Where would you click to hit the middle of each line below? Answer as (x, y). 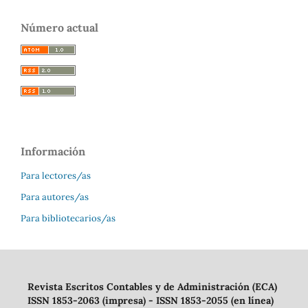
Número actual (59, 27)
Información (53, 151)
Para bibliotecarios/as (68, 218)
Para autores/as (55, 197)
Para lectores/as (56, 175)
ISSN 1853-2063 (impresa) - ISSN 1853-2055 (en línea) (150, 300)
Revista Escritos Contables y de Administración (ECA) (152, 286)
